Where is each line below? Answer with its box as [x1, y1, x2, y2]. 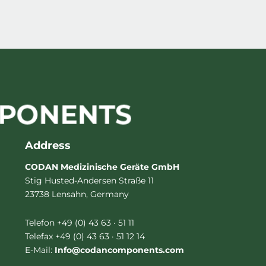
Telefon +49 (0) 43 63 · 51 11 [25, 217, 134, 228]
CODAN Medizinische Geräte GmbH [25, 161, 179, 172]
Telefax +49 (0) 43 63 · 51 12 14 [25, 230, 145, 242]
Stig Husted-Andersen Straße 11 [25, 175, 154, 186]
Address [25, 139, 71, 153]
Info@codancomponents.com [55, 244, 184, 255]
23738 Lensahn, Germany [25, 189, 129, 199]
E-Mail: [25, 244, 55, 255]
